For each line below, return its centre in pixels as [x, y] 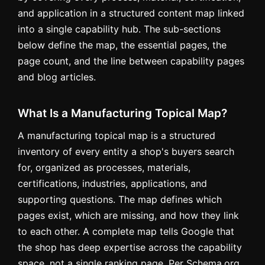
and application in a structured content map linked [131, 13]
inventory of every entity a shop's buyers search [126, 151]
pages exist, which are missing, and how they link [128, 215]
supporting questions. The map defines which [120, 199]
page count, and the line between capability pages [131, 61]
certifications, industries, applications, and [112, 183]
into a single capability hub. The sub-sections [119, 29]
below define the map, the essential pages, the [122, 45]
